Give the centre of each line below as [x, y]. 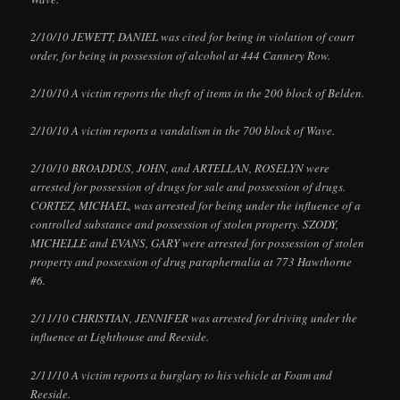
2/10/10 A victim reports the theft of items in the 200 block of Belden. [198, 93]
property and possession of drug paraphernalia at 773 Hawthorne [192, 262]
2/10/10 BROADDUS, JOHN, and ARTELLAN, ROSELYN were [180, 168]
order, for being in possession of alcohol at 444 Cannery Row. [181, 55]
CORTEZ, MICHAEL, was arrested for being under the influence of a [196, 206]
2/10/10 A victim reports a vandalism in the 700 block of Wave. [183, 131]
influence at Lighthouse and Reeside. [120, 337]
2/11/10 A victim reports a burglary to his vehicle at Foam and [182, 375]
